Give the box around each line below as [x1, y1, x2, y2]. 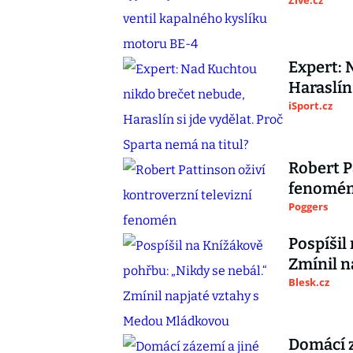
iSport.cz [288, 98, 333, 113]
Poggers [288, 199, 328, 214]
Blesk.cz [288, 275, 329, 289]
